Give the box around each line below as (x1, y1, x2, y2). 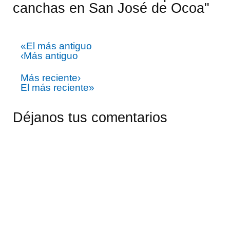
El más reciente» (21, 82, 94, 93)
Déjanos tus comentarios (13, 109, 167, 125)
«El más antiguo (21, 40, 92, 51)
